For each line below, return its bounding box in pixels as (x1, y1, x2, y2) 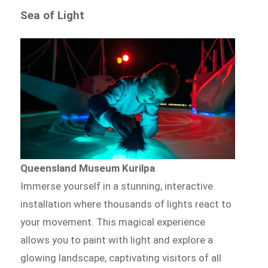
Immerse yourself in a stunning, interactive (20, 179, 214, 192)
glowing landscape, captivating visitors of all (20, 251, 222, 264)
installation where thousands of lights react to (20, 197, 232, 210)
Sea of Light (20, 8, 85, 23)
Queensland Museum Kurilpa (20, 162, 156, 174)
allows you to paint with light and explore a (20, 233, 214, 246)
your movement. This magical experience (20, 215, 206, 228)
